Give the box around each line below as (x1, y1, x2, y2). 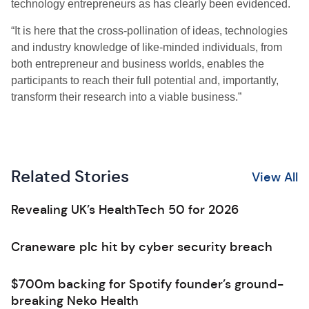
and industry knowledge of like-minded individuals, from (11, 41, 282, 53)
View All (252, 169, 298, 185)
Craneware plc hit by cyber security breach (11, 239, 272, 255)
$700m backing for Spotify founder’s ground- (11, 277, 283, 292)
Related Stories (11, 166, 129, 187)
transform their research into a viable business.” (11, 91, 241, 103)
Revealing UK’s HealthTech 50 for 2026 (11, 202, 239, 217)
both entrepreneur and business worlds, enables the (11, 58, 264, 70)
